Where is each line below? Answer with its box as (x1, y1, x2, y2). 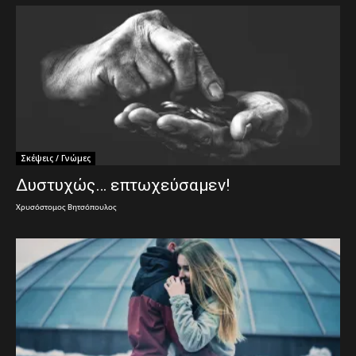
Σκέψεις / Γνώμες (21, 153, 91, 164)
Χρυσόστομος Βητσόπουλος (16, 203, 117, 213)
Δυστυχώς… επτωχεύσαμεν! (16, 176, 230, 195)
